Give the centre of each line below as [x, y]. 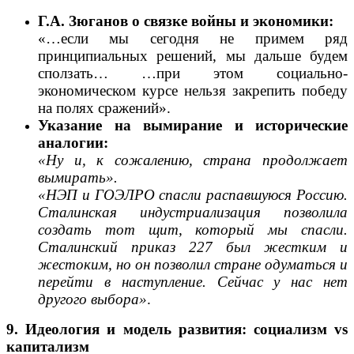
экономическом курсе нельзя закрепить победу [193, 90]
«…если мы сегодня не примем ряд [193, 38]
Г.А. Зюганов [83, 21]
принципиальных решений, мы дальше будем [193, 55]
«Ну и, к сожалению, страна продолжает [193, 160]
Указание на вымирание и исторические [193, 125]
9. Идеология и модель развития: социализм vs [177, 329]
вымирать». [78, 177]
